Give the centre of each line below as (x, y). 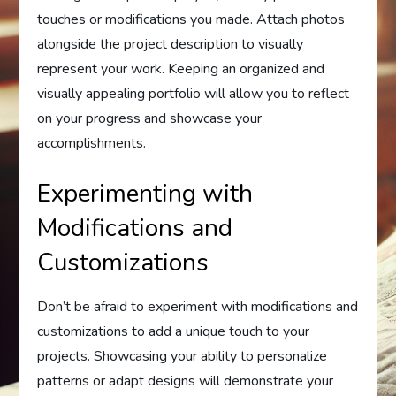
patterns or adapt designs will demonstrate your (186, 381)
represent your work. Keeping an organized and (181, 69)
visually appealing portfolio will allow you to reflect (194, 94)
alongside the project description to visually (171, 44)
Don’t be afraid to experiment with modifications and (198, 307)
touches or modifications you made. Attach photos (191, 19)
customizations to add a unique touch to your (174, 331)
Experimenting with (145, 194)
